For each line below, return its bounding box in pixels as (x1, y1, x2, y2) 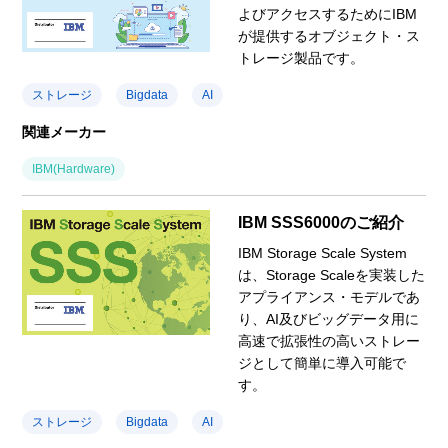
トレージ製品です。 (238, 49, 364, 66)
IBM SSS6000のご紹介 (238, 213, 404, 231)
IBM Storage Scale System (238, 244, 407, 261)
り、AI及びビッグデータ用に (238, 310, 419, 327)
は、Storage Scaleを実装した (238, 266, 425, 283)
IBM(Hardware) (32, 161, 116, 176)
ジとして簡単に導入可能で (238, 354, 406, 371)
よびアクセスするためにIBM (238, 5, 417, 22)
